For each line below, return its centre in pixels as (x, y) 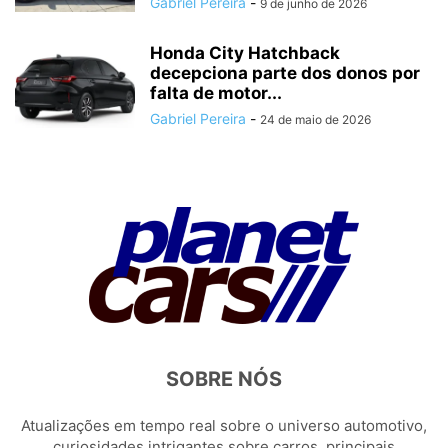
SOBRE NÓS (224, 378)
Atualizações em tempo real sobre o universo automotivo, (224, 425)
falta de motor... (216, 92)
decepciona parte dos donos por (285, 72)
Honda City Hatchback (245, 52)
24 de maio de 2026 (315, 119)
